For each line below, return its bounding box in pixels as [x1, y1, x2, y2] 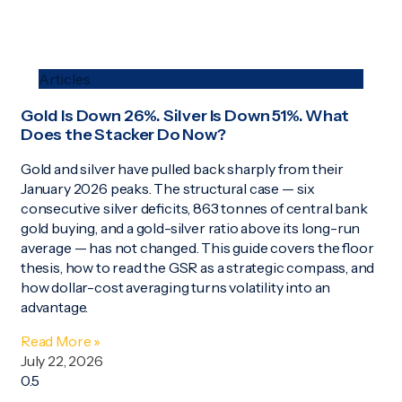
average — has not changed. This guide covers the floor [21, 239, 374, 258]
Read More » [21, 332, 101, 351]
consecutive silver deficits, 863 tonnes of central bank [21, 199, 368, 218]
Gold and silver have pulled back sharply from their [21, 160, 345, 179]
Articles [39, 70, 91, 89]
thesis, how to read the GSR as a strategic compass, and [21, 258, 375, 277]
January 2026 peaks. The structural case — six [21, 179, 316, 198]
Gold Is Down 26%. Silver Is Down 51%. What [21, 106, 349, 127]
